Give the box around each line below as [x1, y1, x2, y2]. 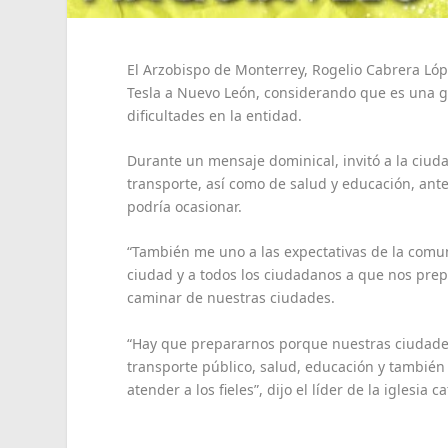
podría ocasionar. [127, 197, 243, 217]
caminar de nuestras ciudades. [127, 288, 336, 308]
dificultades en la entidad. [127, 105, 303, 125]
